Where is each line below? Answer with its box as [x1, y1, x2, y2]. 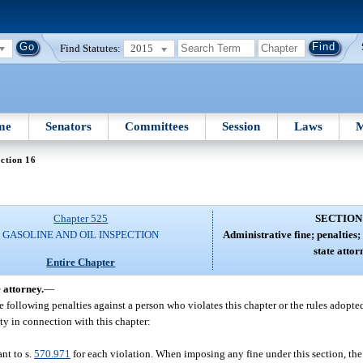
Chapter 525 [53, 212, 109, 225]
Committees [125, 119, 190, 133]
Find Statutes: [60, 41, 122, 54]
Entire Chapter [46, 255, 116, 268]
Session [222, 119, 261, 133]
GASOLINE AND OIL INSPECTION [2, 228, 160, 241]
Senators [45, 119, 92, 133]
